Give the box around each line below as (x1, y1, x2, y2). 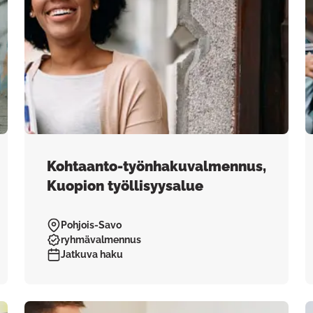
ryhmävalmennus (60, 234, 141, 245)
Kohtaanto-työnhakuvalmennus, (46, 158, 266, 175)
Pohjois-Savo (60, 219, 122, 231)
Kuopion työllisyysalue (46, 177, 203, 194)
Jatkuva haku (60, 249, 123, 260)
